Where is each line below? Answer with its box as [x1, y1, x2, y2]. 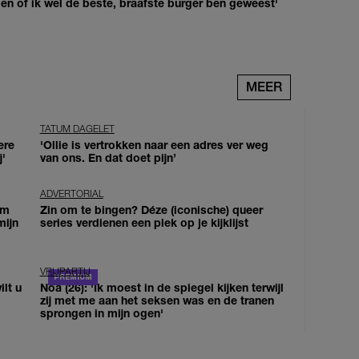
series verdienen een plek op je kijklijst [39, 215, 248, 229]
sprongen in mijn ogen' [39, 305, 163, 320]
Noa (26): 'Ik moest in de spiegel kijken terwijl [39, 280, 284, 294]
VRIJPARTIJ [39, 264, 91, 277]
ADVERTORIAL [39, 187, 103, 200]
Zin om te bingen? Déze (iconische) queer [39, 202, 263, 216]
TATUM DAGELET [39, 122, 115, 135]
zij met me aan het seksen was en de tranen [39, 292, 274, 307]
